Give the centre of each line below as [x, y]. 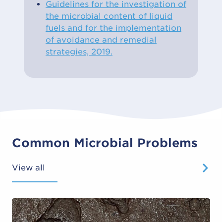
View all [28, 167]
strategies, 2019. [79, 52]
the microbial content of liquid [109, 16]
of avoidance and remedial [101, 40]
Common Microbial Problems [105, 143]
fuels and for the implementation [113, 28]
